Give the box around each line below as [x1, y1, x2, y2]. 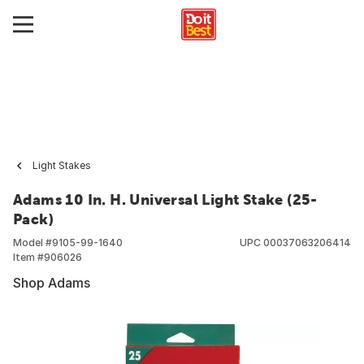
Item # [13, 251, 44, 263]
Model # [13, 236, 52, 249]
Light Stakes [32, 159, 91, 171]
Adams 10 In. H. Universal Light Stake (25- [13, 191, 318, 208]
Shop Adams [13, 275, 90, 291]
